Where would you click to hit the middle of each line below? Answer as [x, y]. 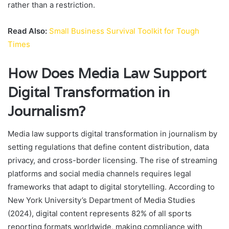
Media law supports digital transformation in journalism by [112, 134]
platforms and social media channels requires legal [99, 174]
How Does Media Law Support [107, 73]
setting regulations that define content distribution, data [108, 147]
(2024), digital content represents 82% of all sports [100, 214]
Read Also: [27, 31]
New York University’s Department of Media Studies [101, 200]
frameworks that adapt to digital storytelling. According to [111, 187]
